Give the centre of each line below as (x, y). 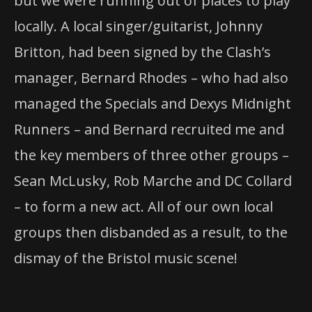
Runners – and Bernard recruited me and (149, 129)
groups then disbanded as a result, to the (151, 232)
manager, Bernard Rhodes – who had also (151, 77)
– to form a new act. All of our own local (143, 206)
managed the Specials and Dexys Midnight (153, 103)
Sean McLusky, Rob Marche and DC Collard (153, 180)
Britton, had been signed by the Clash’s (142, 52)
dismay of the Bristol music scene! (126, 258)
